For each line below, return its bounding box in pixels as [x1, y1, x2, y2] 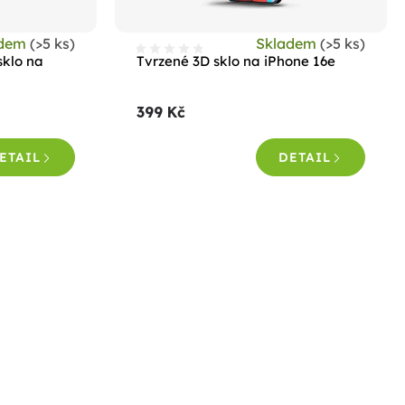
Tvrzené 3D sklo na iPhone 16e [136, 52, 335, 71]
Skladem [255, 34, 320, 53]
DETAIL [278, 149, 331, 166]
